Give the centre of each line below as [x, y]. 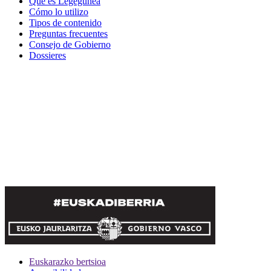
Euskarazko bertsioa [67, 262]
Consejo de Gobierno [70, 45]
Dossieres [47, 56]
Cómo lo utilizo [59, 12]
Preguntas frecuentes [68, 34]
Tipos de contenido [65, 23]
